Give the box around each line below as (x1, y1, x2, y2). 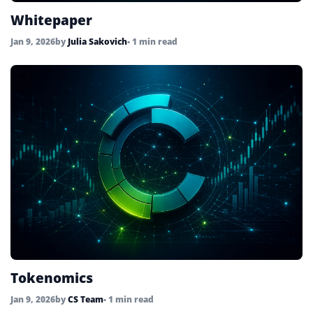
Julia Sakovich (68, 36, 127, 48)
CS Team (68, 293, 103, 305)
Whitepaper (10, 11, 92, 30)
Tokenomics (10, 268, 93, 287)
